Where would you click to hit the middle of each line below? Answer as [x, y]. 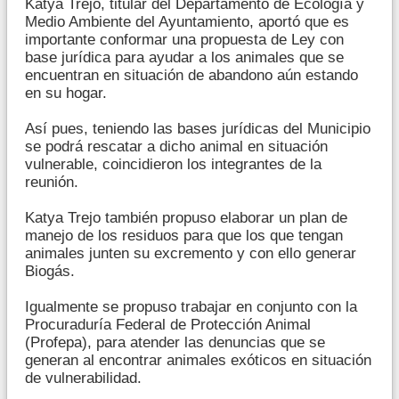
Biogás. [50, 271]
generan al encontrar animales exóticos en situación [198, 360]
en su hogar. [66, 93]
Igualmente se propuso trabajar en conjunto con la [191, 307]
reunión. [52, 182]
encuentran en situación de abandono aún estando [191, 75]
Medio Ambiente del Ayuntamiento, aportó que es [187, 22]
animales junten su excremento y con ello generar [191, 253]
